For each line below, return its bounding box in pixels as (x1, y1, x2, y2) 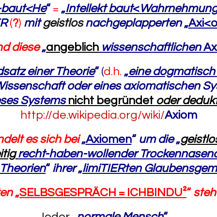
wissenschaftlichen (101, 41, 201, 53)
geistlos (42, 17, 85, 29)
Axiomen (85, 133, 132, 145)
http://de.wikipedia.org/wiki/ (20, 109, 165, 121)
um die (138, 133, 176, 145)
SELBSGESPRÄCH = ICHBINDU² (19, 186, 186, 199)
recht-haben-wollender (18, 148, 137, 160)
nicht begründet (65, 94, 156, 107)
